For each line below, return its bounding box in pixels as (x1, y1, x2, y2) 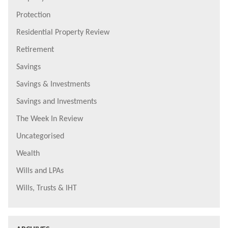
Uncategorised (16, 132, 64, 140)
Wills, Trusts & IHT (16, 184, 77, 192)
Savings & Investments (16, 80, 90, 89)
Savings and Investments (16, 97, 97, 106)
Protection (16, 11, 50, 19)
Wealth (16, 149, 40, 158)
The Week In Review (16, 115, 83, 123)
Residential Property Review (16, 28, 109, 37)
